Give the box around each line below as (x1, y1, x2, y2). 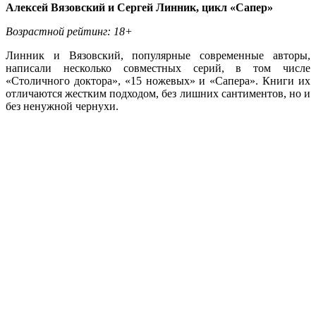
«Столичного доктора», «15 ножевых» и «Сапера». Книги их (6, 74, 310, 87)
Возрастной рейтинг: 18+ (6, 25, 133, 37)
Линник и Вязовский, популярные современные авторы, (6, 49, 310, 61)
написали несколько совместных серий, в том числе (6, 61, 310, 74)
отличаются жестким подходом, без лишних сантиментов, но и (6, 87, 310, 99)
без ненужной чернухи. (6, 99, 119, 112)
